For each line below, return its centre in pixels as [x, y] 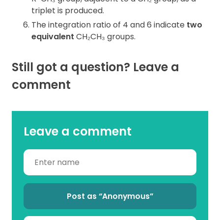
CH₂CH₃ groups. [105, 36]
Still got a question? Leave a [96, 67]
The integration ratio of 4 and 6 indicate [109, 25]
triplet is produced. [68, 11]
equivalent [53, 36]
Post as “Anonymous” [110, 196]
